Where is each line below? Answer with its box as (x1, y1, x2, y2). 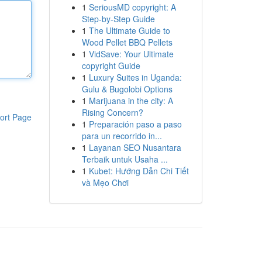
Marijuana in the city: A (88, 95, 173, 106)
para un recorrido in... (81, 130, 162, 142)
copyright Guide (81, 60, 140, 71)
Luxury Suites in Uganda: (88, 71, 182, 83)
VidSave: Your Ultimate (88, 48, 174, 60)
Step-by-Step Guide (81, 13, 155, 25)
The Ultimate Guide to (88, 25, 170, 36)
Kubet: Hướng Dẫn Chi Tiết (88, 165, 189, 177)
